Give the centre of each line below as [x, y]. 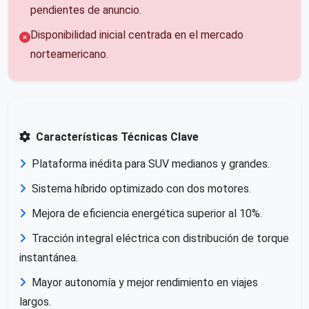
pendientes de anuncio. [86, 10]
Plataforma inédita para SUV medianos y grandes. [151, 163]
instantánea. [49, 257]
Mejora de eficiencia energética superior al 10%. [147, 213]
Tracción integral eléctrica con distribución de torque [160, 238]
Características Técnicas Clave [117, 137]
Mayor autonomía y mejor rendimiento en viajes [145, 282]
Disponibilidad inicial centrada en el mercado [137, 34]
